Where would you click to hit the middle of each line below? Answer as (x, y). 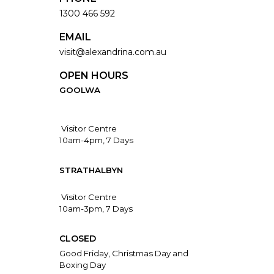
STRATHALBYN (91, 170)
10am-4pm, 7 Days (96, 140)
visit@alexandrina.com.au (113, 52)
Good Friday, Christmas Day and (124, 253)
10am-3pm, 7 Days (96, 209)
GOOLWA (80, 90)
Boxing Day (82, 265)
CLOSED (77, 239)
